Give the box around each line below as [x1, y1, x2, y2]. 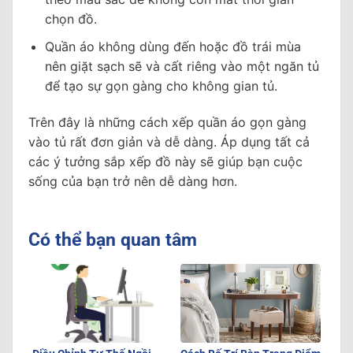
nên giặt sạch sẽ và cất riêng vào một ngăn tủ [44, 58, 319, 74]
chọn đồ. [44, 11, 97, 28]
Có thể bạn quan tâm [28, 229, 197, 251]
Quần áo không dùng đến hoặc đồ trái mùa [44, 38, 301, 54]
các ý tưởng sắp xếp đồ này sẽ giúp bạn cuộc [28, 153, 303, 169]
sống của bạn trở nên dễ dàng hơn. [28, 173, 237, 189]
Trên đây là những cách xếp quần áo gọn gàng [28, 113, 307, 130]
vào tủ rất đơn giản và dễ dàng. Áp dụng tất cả [28, 133, 310, 150]
